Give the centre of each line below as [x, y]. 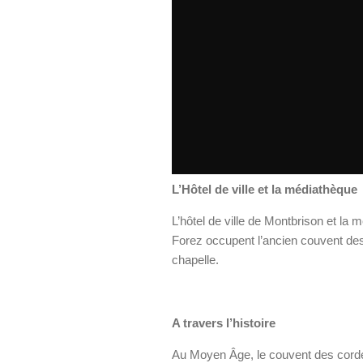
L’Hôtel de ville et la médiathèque [265, 189]
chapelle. [195, 260]
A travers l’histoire [225, 323]
